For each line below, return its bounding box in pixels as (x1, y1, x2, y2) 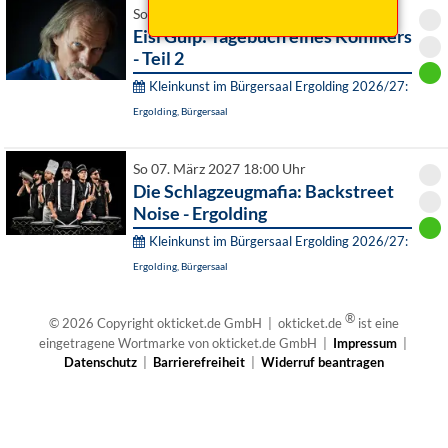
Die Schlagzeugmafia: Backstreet (133, 180, 394, 203)
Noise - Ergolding (133, 202, 267, 225)
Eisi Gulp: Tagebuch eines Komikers (133, 25, 412, 48)
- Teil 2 (133, 47, 184, 70)
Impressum (332, 334, 397, 351)
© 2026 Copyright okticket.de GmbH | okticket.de (49, 315, 345, 332)
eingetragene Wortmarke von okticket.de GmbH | (38, 334, 333, 351)
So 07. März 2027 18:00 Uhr (133, 161, 306, 178)
